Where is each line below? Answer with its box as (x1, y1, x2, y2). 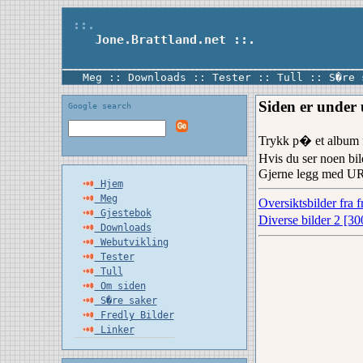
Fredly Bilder (94, 310, 174, 321)
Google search (67, 101, 131, 110)
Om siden (94, 280, 146, 292)
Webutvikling (94, 237, 169, 248)
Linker (94, 324, 135, 335)
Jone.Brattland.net (65, 32, 226, 47)
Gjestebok (94, 207, 152, 219)
